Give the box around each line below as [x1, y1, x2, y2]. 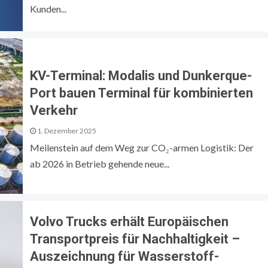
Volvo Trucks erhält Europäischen [30, 214, 229, 229]
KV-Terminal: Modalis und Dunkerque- [30, 68, 252, 83]
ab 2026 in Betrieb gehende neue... [30, 157, 169, 169]
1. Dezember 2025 [36, 126, 96, 135]
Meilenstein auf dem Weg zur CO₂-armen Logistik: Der [30, 141, 254, 153]
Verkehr [30, 102, 78, 118]
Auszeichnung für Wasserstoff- [30, 248, 219, 264]
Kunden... [30, 3, 66, 15]
